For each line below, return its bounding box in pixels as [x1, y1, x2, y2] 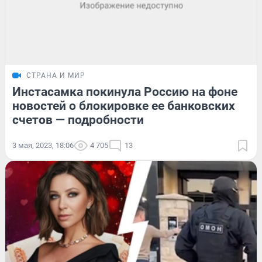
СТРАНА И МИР [26, 71, 85, 80]
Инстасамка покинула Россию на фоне [12, 84, 237, 99]
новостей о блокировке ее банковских [12, 98, 235, 113]
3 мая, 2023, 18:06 [12, 140, 74, 150]
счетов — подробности [12, 112, 144, 127]
